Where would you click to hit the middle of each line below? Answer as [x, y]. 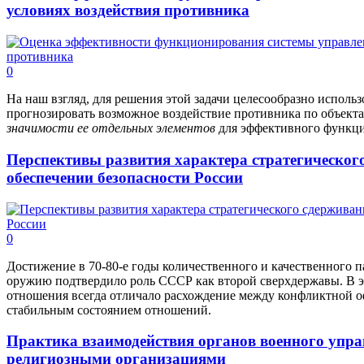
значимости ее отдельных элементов [113, 128]
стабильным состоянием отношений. [109, 310]
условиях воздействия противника [128, 11]
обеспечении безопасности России [125, 177]
